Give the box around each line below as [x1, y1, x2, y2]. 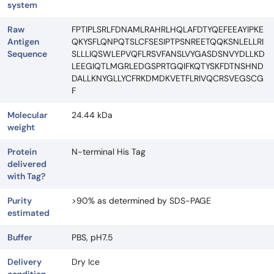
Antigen [7, 36, 39, 48]
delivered [7, 158, 46, 170]
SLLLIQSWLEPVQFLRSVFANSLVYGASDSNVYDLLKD [72, 48, 265, 60]
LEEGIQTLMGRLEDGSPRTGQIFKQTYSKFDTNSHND [72, 61, 264, 72]
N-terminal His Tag [72, 146, 146, 158]
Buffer [7, 232, 32, 243]
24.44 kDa [72, 109, 113, 121]
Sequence [7, 48, 47, 60]
